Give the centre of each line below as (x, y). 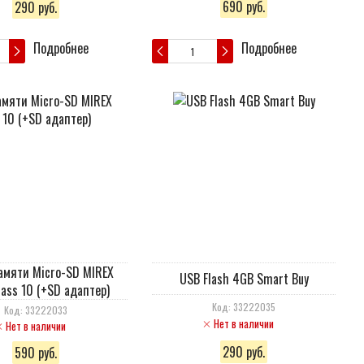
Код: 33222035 (244, 306)
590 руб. (36, 353)
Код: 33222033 (36, 310)
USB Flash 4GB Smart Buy (244, 279)
